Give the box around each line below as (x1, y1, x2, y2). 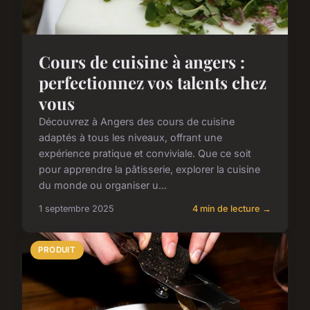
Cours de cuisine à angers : (39, 51, 245, 73)
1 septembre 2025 (39, 203, 114, 215)
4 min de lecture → (192, 203, 271, 215)
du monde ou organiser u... (39, 179, 167, 192)
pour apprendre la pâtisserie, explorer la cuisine (39, 163, 260, 176)
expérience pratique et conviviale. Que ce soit (39, 147, 251, 160)
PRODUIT (38, 245, 76, 255)
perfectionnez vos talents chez (39, 71, 266, 94)
